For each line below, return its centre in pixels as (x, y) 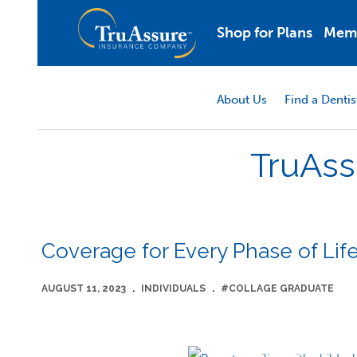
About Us (242, 100)
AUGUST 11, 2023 (84, 288)
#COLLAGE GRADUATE (277, 288)
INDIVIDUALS (173, 288)
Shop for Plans (265, 33)
